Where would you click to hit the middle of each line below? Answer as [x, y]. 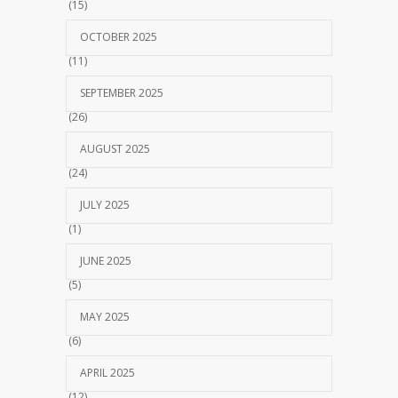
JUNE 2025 [106, 261]
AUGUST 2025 [115, 149]
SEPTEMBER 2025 [122, 93]
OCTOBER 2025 [119, 37]
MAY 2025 [105, 317]
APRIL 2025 [107, 373]
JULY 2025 [105, 205]
